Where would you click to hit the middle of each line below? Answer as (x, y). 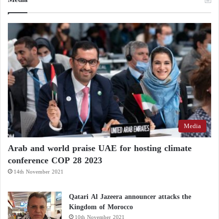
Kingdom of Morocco (101, 207)
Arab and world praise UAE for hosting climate (100, 148)
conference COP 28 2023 (55, 161)
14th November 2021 (39, 172)
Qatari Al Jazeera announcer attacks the (130, 197)
